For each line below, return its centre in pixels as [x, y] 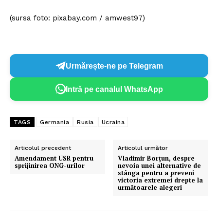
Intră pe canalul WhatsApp [114, 89]
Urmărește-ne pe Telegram [114, 66]
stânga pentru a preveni [156, 173]
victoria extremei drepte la [161, 180]
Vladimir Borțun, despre [156, 158]
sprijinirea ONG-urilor [50, 166]
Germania [54, 122]
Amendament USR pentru [54, 158]
